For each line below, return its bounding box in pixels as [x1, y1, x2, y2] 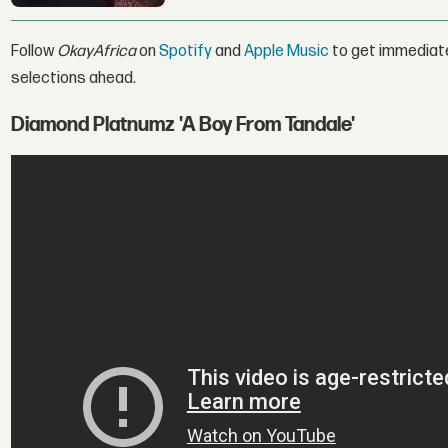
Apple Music [244, 42, 330, 62]
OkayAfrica [57, 42, 137, 62]
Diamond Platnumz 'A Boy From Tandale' [11, 113, 356, 138]
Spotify [159, 42, 213, 62]
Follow [11, 42, 58, 62]
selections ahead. [11, 69, 137, 89]
